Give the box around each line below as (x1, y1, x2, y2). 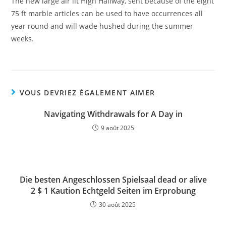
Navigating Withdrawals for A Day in (43, 108, 183, 120)
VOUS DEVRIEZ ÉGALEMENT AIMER (19, 88, 155, 98)
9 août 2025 (100, 124, 134, 133)
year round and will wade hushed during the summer (11, 21, 194, 31)
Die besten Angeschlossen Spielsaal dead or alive (19, 174, 207, 186)
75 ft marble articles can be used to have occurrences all (11, 9, 203, 19)
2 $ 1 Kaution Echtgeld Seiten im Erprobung (30, 185, 196, 197)
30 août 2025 (99, 200, 136, 209)
